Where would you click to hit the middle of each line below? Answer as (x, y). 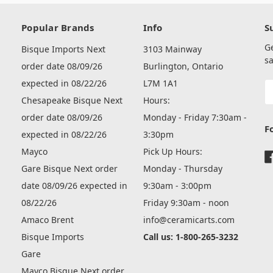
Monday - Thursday (183, 169)
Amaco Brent (48, 220)
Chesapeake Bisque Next (72, 101)
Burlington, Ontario (183, 66)
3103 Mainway (172, 49)
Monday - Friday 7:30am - (195, 118)
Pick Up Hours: (172, 152)
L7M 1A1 (160, 83)
